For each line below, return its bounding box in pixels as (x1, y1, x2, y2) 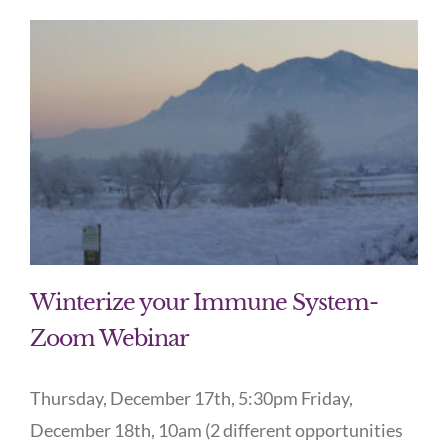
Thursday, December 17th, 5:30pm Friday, (30, 386, 353, 409)
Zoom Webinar (30, 324, 189, 352)
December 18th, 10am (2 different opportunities (30, 418, 403, 441)
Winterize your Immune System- (30, 288, 378, 316)
